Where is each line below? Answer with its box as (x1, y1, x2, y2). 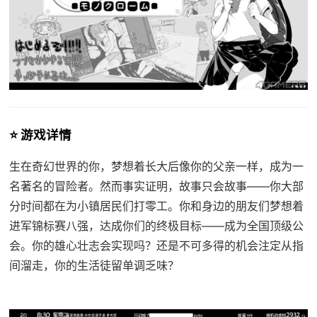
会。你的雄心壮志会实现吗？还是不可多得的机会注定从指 (8, 238, 304, 253)
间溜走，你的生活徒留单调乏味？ (8, 258, 179, 272)
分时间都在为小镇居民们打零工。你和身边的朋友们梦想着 (8, 198, 304, 213)
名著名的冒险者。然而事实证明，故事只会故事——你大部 (8, 178, 304, 193)
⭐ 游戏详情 (8, 127, 71, 142)
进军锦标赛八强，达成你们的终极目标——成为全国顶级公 (8, 218, 304, 233)
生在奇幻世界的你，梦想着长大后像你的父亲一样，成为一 (8, 158, 304, 173)
